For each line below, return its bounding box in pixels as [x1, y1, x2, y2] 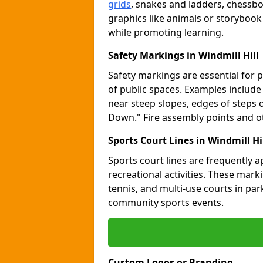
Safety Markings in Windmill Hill [108, 49, 259, 62]
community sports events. [108, 196, 224, 209]
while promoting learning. [108, 26, 224, 39]
